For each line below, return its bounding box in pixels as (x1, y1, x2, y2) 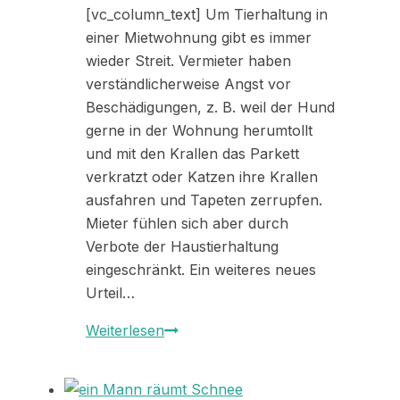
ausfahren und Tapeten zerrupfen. (86, 191, 322, 210)
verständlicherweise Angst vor (86, 75, 291, 94)
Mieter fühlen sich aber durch (86, 214, 288, 233)
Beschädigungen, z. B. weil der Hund (86, 98, 335, 117)
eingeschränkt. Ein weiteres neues (86, 261, 316, 279)
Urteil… (86, 284, 135, 303)
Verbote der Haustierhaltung (86, 237, 279, 256)
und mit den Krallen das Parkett (86, 145, 299, 163)
